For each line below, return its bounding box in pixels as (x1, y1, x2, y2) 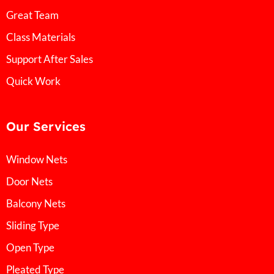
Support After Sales (6, 53, 93, 66)
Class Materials (6, 31, 75, 44)
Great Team (6, 9, 59, 22)
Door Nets (6, 175, 53, 188)
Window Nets (6, 153, 67, 166)
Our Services (6, 119, 86, 135)
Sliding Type (6, 219, 59, 232)
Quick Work (6, 75, 61, 88)
